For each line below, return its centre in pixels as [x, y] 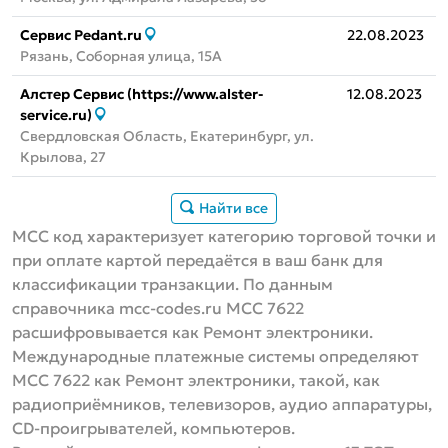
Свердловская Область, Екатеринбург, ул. [167, 136]
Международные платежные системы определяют [215, 356]
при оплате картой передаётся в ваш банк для [197, 260]
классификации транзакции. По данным [172, 284]
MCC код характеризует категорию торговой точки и [224, 236]
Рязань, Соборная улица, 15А [121, 56]
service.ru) [56, 115]
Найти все [232, 208]
